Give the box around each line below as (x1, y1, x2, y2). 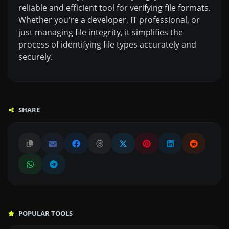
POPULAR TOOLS (17, 209, 73, 218)
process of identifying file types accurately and (18, 39, 196, 51)
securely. (18, 51, 53, 63)
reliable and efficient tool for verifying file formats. (18, 2, 211, 14)
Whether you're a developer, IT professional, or (18, 14, 200, 26)
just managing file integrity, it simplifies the (18, 27, 183, 38)
